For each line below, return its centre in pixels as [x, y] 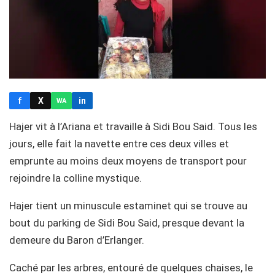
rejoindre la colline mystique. [76, 178]
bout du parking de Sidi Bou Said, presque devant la [127, 223]
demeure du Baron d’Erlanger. [77, 240]
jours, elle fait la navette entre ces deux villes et [119, 144]
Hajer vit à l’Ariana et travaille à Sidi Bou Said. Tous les [133, 127]
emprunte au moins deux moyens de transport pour [128, 161]
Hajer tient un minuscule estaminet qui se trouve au [128, 206]
